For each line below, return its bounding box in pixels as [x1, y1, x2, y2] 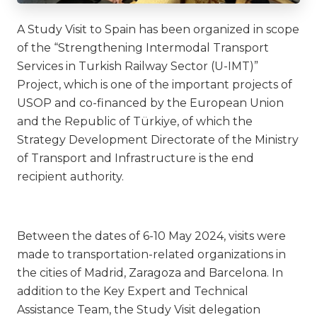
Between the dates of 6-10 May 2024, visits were [17, 229, 286, 243]
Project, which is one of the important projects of [17, 77, 292, 91]
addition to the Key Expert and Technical [17, 284, 248, 298]
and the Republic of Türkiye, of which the [17, 114, 253, 128]
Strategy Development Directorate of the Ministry [17, 132, 299, 146]
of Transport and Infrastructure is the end [17, 151, 254, 165]
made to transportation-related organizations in [17, 247, 286, 261]
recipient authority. [17, 169, 124, 183]
